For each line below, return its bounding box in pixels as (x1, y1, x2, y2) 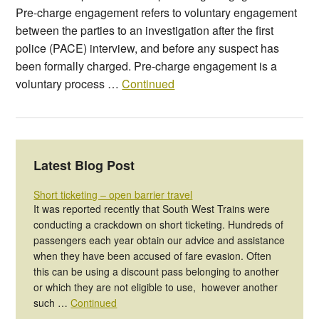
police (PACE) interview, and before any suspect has (16, 40, 280, 57)
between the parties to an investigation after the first (16, 22, 274, 39)
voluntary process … (16, 75, 122, 93)
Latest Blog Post (33, 156, 135, 175)
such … (33, 296, 71, 310)
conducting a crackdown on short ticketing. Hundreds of (33, 217, 284, 232)
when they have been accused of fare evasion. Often (33, 249, 272, 263)
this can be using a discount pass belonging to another (33, 264, 280, 279)
